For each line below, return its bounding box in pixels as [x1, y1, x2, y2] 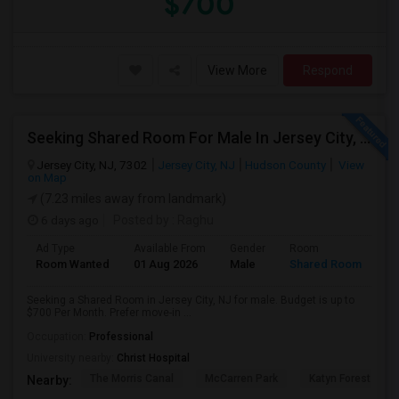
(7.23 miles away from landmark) [37, 191, 226, 206]
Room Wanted [36, 257, 110, 271]
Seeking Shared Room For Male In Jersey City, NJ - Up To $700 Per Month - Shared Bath [360, 128, 370, 147]
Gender [230, 242, 265, 255]
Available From [134, 242, 206, 255]
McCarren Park [205, 372, 278, 385]
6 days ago [38, 213, 99, 227]
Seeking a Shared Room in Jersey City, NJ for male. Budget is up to [27, 294, 354, 306]
